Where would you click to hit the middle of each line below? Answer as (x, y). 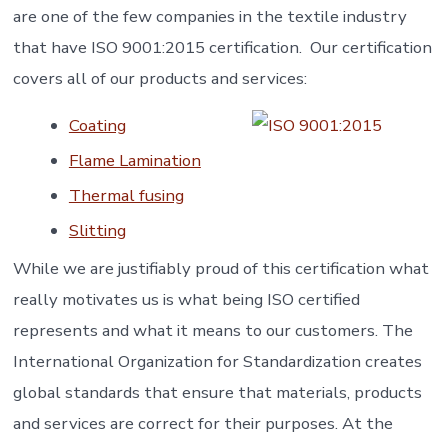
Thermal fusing (126, 196)
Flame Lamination (134, 161)
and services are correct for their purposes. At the (202, 424)
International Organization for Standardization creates (217, 362)
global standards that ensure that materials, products (217, 393)
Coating (97, 126)
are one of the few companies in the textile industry (209, 16)
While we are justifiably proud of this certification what (220, 269)
